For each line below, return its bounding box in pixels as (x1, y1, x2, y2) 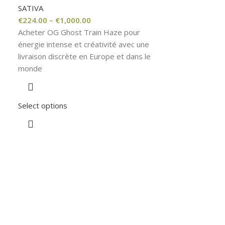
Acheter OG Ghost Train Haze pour (18, 27, 141, 37)
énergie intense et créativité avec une (18, 39, 150, 49)
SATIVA (18, 3, 44, 13)
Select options (18, 100, 68, 110)
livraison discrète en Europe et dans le (18, 51, 151, 61)
